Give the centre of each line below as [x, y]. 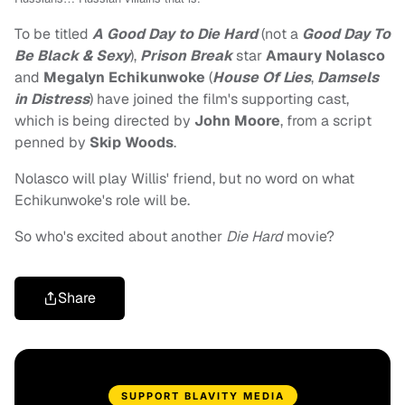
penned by [52, 143]
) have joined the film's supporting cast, [219, 99]
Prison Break [188, 56]
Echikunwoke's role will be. [102, 201]
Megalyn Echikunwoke [124, 78]
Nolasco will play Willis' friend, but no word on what [184, 179]
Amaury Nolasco [325, 56]
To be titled [53, 34]
